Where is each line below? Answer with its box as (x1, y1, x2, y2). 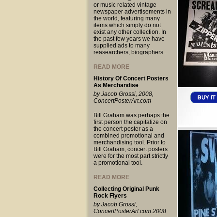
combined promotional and (93, 132, 164, 139)
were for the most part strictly (93, 153, 168, 159)
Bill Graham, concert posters (93, 146, 168, 153)
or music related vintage (93, 1, 156, 8)
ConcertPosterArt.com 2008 (93, 208, 166, 215)
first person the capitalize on (93, 119, 167, 125)
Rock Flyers (93, 192, 127, 199)
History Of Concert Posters (93, 75, 169, 82)
